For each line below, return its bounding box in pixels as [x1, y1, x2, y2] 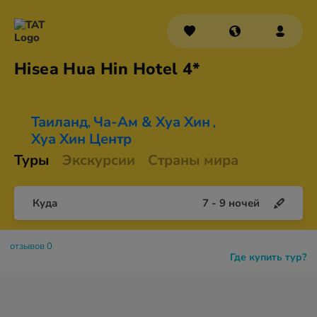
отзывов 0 [10, 240, 52, 253]
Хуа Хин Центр [31, 129, 132, 149]
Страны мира [148, 151, 238, 170]
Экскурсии [62, 151, 135, 170]
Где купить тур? [230, 250, 306, 264]
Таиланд [31, 113, 88, 132]
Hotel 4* [132, 58, 200, 80]
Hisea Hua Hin [14, 58, 133, 80]
